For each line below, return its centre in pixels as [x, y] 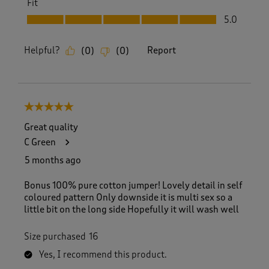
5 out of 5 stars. [56, 108]
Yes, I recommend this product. [103, 255]
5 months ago [53, 160]
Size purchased [55, 237]
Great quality [51, 127]
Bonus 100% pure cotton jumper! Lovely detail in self [133, 185]
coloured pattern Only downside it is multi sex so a [128, 197]
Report [162, 51]
